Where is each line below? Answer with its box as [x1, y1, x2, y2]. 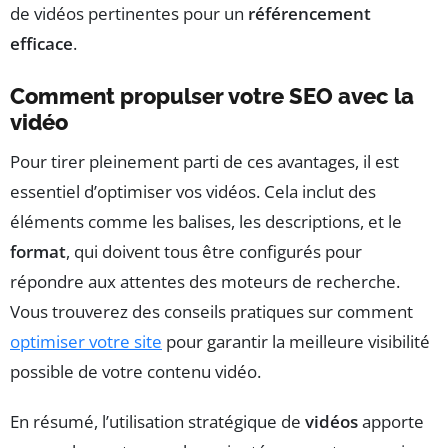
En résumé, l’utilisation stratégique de [10, 410, 305, 434]
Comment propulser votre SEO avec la [10, 83, 414, 110]
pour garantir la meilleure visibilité [162, 330, 430, 354]
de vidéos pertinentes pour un [10, 2, 248, 26]
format [10, 240, 66, 264]
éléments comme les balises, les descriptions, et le [10, 210, 402, 234]
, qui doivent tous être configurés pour [66, 240, 362, 264]
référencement [248, 2, 371, 26]
